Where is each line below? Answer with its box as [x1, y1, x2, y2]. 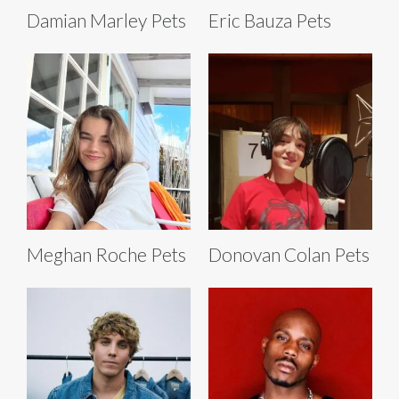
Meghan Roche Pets [27, 242, 186, 265]
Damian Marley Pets [27, 8, 186, 31]
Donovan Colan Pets [208, 242, 370, 265]
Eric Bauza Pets [208, 8, 331, 31]
